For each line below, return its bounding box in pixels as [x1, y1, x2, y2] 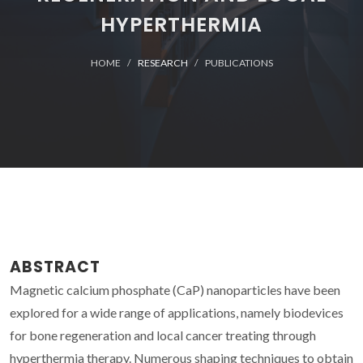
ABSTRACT [10, 255, 100, 278]
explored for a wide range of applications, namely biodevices [10, 304, 344, 320]
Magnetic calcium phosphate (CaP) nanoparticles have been [10, 281, 340, 297]
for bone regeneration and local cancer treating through [10, 327, 316, 343]
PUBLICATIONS [204, 57, 273, 69]
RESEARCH [137, 57, 188, 69]
